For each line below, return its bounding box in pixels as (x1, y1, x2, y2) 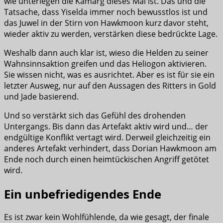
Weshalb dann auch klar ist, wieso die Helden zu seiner (4, 47, 209, 58)
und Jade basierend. (4, 91, 79, 102)
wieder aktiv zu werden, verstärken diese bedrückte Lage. (4, 28, 218, 39)
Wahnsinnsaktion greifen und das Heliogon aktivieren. (4, 58, 207, 69)
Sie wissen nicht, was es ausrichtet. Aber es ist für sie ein (4, 69, 215, 80)
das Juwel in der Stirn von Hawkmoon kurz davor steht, (4, 17, 209, 28)
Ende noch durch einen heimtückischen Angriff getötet (4, 153, 209, 165)
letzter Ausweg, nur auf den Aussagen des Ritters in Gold (4, 80, 216, 91)
